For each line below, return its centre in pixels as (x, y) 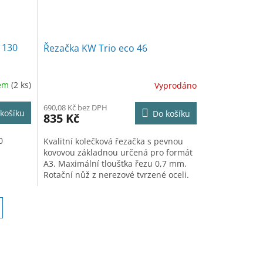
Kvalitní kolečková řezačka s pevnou (113, 141)
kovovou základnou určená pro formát (118, 153)
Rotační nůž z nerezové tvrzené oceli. (116, 175)
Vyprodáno (175, 85)
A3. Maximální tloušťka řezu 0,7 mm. (115, 164)
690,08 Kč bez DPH (75, 108)
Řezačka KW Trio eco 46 (95, 48)
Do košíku (171, 114)
